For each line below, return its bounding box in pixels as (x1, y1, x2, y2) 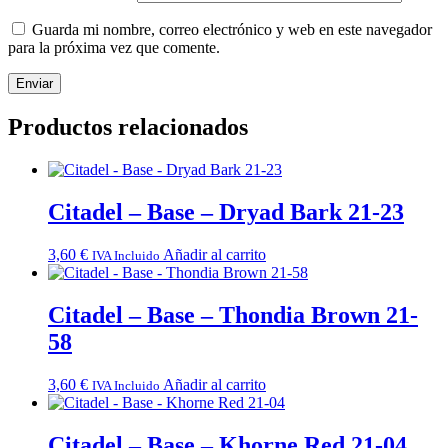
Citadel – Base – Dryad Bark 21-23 (48, 198, 404, 225)
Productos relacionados (8, 114, 248, 141)
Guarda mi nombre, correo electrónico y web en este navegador (32, 21, 432, 39)
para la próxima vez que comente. (8, 39, 220, 57)
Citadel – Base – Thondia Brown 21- (48, 301, 418, 328)
